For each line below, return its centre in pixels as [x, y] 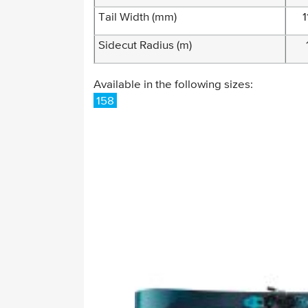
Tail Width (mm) [137, 18]
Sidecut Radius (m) [145, 46]
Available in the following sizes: [173, 85]
